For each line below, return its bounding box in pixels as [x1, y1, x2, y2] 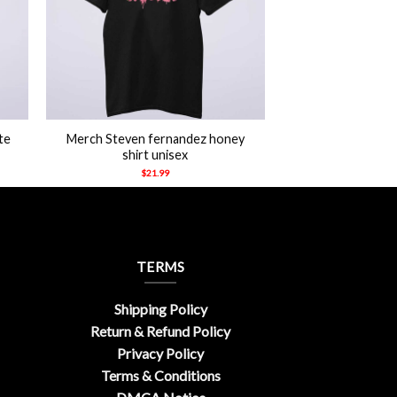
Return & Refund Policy [90, 323, 230, 340]
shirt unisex [122, 146, 189, 162]
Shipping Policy [113, 300, 207, 318]
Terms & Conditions [100, 367, 221, 385]
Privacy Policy [117, 345, 204, 362]
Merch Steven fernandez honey [66, 130, 245, 146]
